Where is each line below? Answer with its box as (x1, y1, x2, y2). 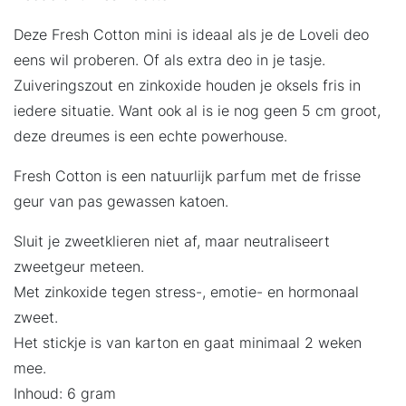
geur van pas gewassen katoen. (14, 191, 228, 210)
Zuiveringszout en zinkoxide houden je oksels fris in (14, 75, 361, 94)
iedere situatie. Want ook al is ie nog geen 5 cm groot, (14, 101, 381, 120)
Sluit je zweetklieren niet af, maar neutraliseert (14, 231, 330, 250)
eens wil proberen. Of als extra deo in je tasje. (14, 50, 325, 69)
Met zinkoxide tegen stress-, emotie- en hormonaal (14, 282, 359, 301)
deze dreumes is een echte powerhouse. (14, 126, 287, 145)
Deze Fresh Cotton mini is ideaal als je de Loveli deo (14, 24, 369, 43)
